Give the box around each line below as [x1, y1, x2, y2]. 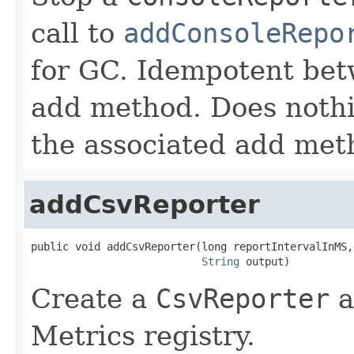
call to [31, 17, 123, 49]
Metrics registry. [31, 319, 255, 352]
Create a [31, 282, 156, 314]
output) [239, 254, 290, 268]
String [201, 254, 239, 268]
